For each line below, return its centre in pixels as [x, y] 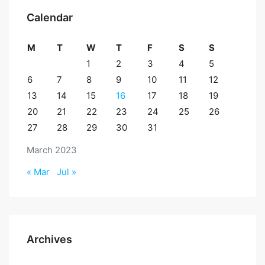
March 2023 [52, 150]
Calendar [50, 17]
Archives [49, 239]
